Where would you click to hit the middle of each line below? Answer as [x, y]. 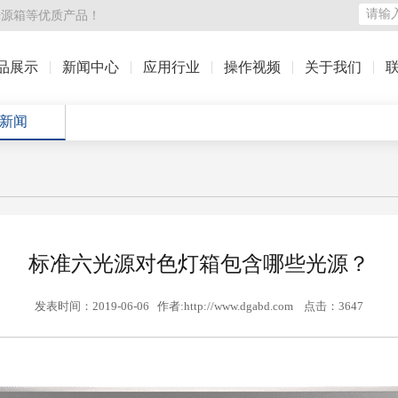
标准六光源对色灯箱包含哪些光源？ [199, 264]
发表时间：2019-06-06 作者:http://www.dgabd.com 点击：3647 [199, 306]
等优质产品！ [63, 16]
